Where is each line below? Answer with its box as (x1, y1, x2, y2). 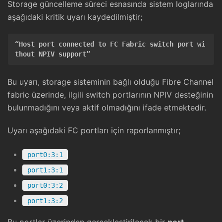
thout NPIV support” (15, 50, 90, 58)
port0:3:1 (27, 150, 63, 159)
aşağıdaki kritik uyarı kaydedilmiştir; (7, 12, 142, 22)
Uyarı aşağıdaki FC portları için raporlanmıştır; (7, 125, 180, 135)
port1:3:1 (27, 166, 63, 174)
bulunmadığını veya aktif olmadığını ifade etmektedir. (7, 102, 206, 112)
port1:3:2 (27, 196, 63, 205)
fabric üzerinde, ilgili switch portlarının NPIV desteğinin (7, 89, 213, 100)
